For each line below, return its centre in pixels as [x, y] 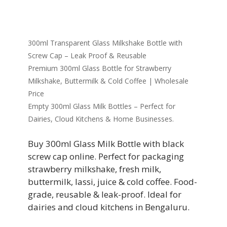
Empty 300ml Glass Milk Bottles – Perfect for [102, 106]
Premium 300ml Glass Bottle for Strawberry [100, 68]
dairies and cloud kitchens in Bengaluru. [109, 207]
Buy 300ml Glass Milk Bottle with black [106, 144]
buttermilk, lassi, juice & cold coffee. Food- [112, 182]
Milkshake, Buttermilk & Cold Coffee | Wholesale [108, 81]
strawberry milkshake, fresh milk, [94, 169]
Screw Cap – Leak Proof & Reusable [87, 55]
